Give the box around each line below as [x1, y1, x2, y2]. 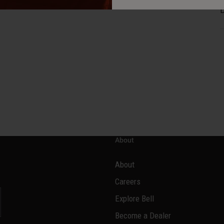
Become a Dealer [115, 210, 171, 221]
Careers [115, 176, 140, 187]
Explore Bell [115, 193, 154, 204]
